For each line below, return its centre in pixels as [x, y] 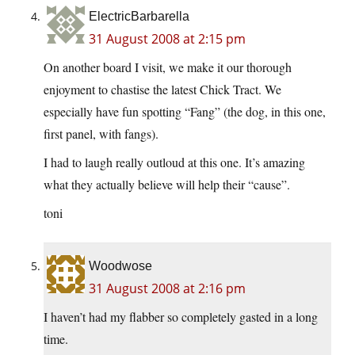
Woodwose [120, 266]
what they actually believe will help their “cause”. [167, 185]
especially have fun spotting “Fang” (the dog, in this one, [185, 112]
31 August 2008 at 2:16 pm [167, 289]
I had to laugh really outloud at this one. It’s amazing [174, 162]
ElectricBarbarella [139, 17]
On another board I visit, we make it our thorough [168, 67]
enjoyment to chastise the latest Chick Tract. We [162, 90]
